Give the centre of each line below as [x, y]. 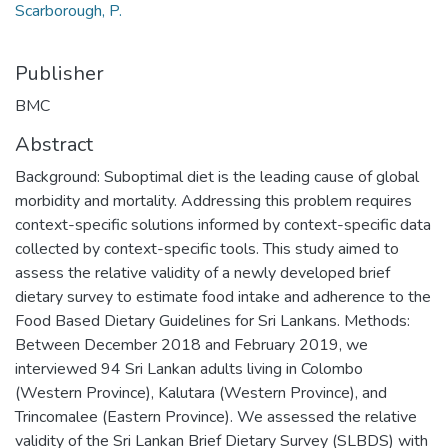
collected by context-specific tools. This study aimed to [207, 248]
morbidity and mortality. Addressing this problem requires [213, 200]
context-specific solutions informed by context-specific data [223, 224]
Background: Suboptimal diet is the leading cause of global [217, 176]
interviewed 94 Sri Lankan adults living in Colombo [189, 368]
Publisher [59, 73]
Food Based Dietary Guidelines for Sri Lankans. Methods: [212, 320]
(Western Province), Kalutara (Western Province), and [201, 392]
